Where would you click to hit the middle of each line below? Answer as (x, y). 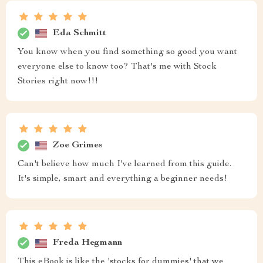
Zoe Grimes (78, 145)
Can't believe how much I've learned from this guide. (124, 164)
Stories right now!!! (58, 82)
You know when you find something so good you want (127, 52)
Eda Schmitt (80, 33)
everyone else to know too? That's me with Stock (117, 67)
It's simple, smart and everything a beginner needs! (122, 179)
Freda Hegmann (87, 243)
